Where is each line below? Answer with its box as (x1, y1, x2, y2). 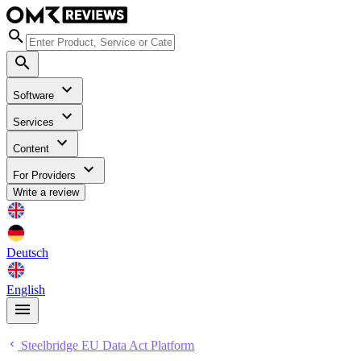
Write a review (13, 186, 79, 199)
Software (13, 89, 57, 102)
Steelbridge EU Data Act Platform (18, 338, 194, 353)
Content (13, 143, 52, 156)
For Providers (13, 169, 79, 182)
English (6, 283, 45, 297)
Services (13, 116, 57, 129)
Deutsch (6, 246, 48, 260)
